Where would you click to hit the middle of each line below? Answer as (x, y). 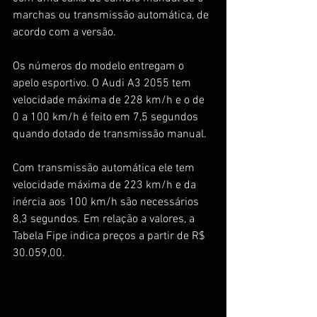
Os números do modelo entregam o (100, 66)
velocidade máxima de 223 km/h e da (106, 185)
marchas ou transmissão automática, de (112, 15)
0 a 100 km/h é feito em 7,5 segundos (107, 117)
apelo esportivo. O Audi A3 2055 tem (103, 83)
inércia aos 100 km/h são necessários (107, 202)
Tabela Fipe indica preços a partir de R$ (110, 236)
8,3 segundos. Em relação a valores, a (105, 219)
